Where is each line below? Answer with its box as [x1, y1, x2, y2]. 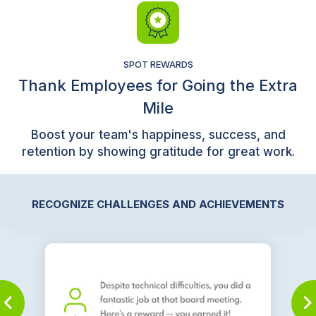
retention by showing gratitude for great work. [21, 144, 295, 159]
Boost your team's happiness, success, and [30, 127, 286, 142]
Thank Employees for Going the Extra [18, 75, 298, 95]
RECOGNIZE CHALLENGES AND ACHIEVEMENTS [32, 197, 284, 211]
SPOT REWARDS [123, 58, 193, 70]
